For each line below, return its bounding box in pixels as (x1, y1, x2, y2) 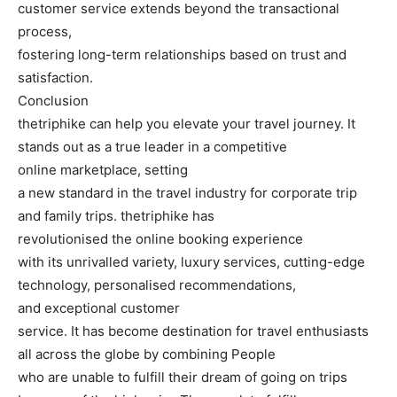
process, (18, 23, 72, 41)
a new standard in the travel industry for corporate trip (18, 184, 357, 202)
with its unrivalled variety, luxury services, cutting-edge (18, 253, 365, 271)
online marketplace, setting (18, 161, 188, 179)
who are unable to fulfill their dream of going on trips (18, 369, 347, 386)
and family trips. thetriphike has (18, 207, 214, 225)
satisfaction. (18, 69, 93, 87)
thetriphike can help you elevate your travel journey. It (18, 115, 355, 133)
